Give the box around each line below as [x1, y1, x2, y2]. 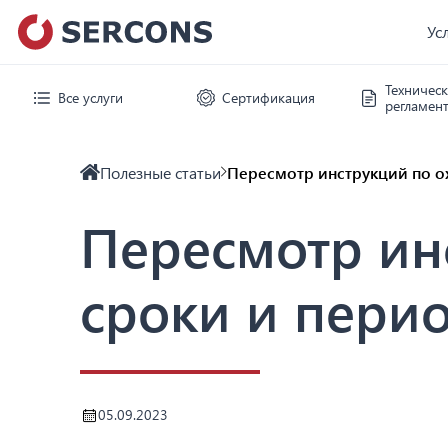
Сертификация [221, 88, 315, 107]
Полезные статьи [100, 161, 221, 183]
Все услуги [58, 88, 123, 107]
